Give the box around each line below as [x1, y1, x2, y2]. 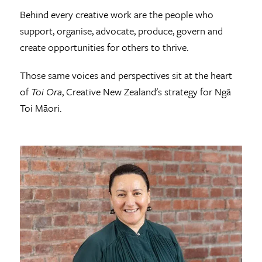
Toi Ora [28, 84, 62, 99]
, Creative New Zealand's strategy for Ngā [61, 84, 231, 99]
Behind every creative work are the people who [19, 6, 213, 22]
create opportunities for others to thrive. [19, 39, 188, 54]
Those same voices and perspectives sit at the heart [19, 67, 232, 82]
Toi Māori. [19, 100, 61, 115]
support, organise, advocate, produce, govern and [19, 23, 223, 38]
